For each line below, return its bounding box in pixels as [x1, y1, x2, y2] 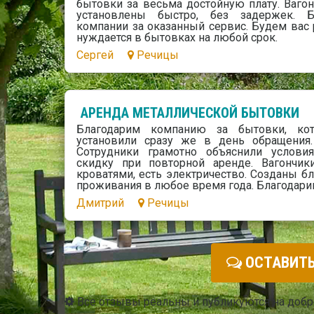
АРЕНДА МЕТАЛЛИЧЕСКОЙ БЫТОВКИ [81, 104, 299, 121]
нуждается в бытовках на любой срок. [76, 31, 278, 45]
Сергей [76, 48, 114, 62]
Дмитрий [76, 196, 124, 210]
